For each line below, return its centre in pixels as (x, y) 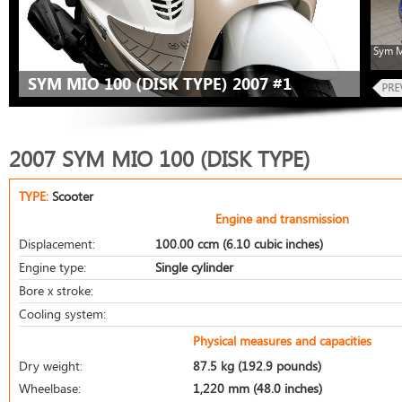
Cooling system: (62, 314)
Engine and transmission (283, 218)
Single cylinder (194, 267)
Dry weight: (51, 366)
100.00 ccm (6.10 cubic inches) (239, 244)
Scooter (73, 196)
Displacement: (57, 244)
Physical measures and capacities (283, 341)
